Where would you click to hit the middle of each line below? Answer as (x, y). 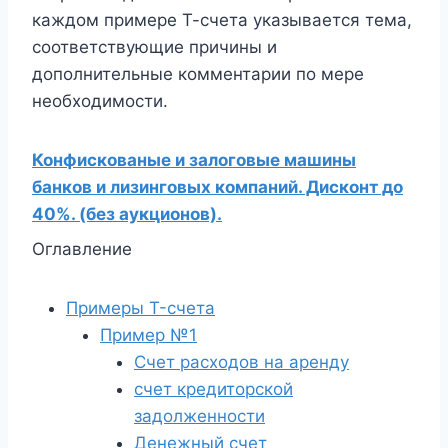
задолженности (199, 416)
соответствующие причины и (154, 47)
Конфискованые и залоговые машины (194, 160)
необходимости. (100, 101)
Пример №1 (148, 335)
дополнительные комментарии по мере (198, 74)
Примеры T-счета (140, 308)
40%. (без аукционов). (127, 214)
